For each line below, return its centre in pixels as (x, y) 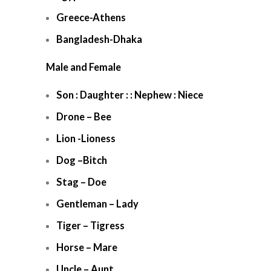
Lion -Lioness (86, 139)
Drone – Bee (84, 117)
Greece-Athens (91, 18)
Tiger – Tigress (90, 226)
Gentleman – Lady (97, 204)
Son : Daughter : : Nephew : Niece (130, 95)
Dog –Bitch (82, 160)
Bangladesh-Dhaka (99, 39)
